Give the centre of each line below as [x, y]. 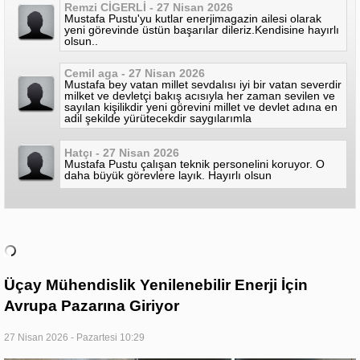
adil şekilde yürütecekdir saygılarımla [158, 119]
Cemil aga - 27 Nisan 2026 [135, 74]
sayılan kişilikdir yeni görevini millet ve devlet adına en [201, 107]
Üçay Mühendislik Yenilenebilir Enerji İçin [156, 285]
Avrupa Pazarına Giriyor [92, 306]
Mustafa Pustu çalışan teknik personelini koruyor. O [194, 164]
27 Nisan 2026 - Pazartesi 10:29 [74, 338]
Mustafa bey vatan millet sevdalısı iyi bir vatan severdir [203, 85]
